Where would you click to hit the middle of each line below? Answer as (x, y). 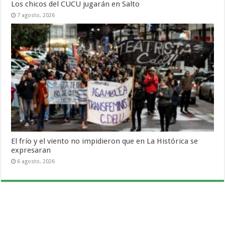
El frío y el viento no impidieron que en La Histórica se (105, 141)
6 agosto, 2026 (36, 161)
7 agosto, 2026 (36, 16)
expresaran (31, 150)
